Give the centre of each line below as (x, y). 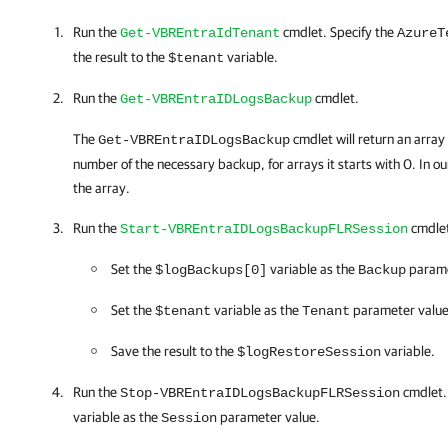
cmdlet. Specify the (338, 32)
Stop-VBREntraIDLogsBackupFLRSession (260, 393)
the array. (101, 188)
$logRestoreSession (309, 352)
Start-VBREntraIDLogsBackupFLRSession (264, 229)
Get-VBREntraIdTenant (200, 33)
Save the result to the (174, 351)
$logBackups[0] (211, 270)
